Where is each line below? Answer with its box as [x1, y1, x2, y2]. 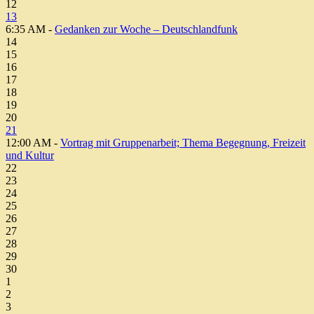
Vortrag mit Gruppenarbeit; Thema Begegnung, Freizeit [60, 136, 306, 149]
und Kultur [6, 149, 54, 161]
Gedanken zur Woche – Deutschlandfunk [55, 22, 238, 35]
